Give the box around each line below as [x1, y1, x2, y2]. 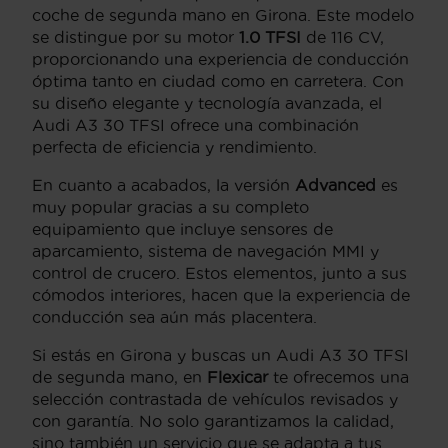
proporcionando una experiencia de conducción [32, 50, 409, 68]
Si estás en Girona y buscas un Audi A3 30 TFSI [32, 346, 409, 364]
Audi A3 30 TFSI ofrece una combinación [32, 116, 359, 134]
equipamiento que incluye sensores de [32, 220, 333, 238]
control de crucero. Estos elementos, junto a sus [32, 264, 407, 282]
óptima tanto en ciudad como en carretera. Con [32, 72, 404, 90]
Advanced [295, 176, 376, 194]
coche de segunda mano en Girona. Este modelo [32, 6, 414, 24]
